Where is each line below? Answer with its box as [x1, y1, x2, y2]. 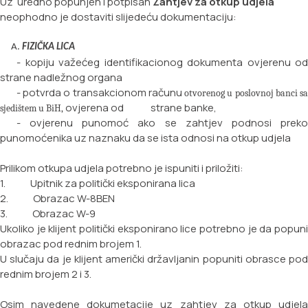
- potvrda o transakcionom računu [16, 85, 182, 100]
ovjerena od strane [63, 100, 184, 115]
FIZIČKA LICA [22, 42, 77, 53]
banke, [184, 100, 217, 115]
